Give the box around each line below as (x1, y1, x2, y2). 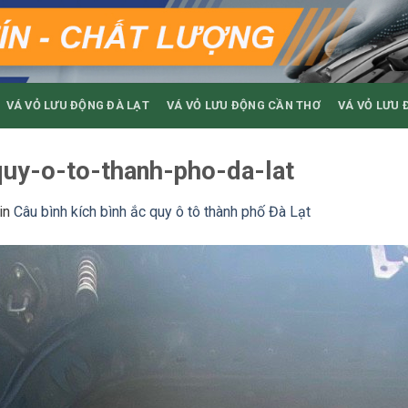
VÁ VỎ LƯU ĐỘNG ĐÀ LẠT (5, 98, 150, 112)
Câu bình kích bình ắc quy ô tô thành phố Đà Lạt (14, 202, 311, 220)
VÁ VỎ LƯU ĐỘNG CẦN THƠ (167, 98, 321, 112)
